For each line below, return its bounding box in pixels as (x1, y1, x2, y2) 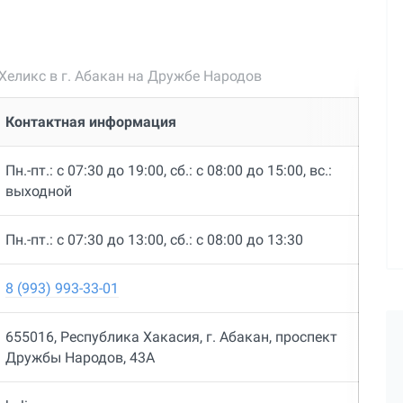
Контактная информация (4, 113, 176, 131)
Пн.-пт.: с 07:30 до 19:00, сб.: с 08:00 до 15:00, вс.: (4, 162, 332, 180)
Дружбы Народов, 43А (4, 349, 155, 367)
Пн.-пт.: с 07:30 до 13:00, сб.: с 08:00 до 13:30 (4, 231, 303, 249)
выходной (4, 183, 72, 201)
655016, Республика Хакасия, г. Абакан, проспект (4, 328, 337, 346)
